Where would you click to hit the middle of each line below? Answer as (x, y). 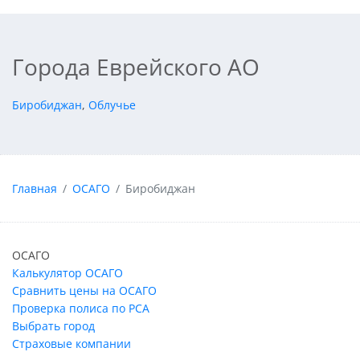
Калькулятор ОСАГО (67, 273)
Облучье (112, 105)
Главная (35, 188)
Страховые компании (72, 344)
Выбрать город (53, 326)
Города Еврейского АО (136, 67)
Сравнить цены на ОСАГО (84, 291)
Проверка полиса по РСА (81, 309)
